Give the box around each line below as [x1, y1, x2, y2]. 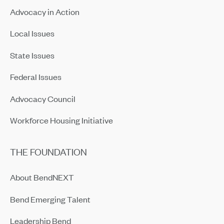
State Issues [9, 49, 54, 60]
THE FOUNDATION [9, 145, 87, 158]
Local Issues [9, 27, 54, 38]
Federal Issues [9, 70, 61, 82]
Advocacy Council [9, 92, 75, 104]
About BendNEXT [9, 171, 74, 182]
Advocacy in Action [9, 5, 79, 17]
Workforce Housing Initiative [9, 114, 113, 125]
